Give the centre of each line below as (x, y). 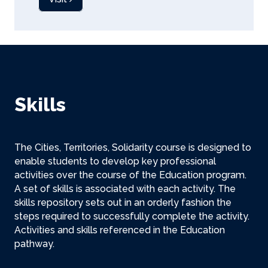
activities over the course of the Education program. (130, 175)
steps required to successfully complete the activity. (132, 216)
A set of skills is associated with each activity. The (125, 189)
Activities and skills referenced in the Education (120, 230)
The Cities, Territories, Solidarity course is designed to (133, 147)
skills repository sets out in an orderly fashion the (123, 202)
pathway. (34, 244)
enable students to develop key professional (115, 161)
